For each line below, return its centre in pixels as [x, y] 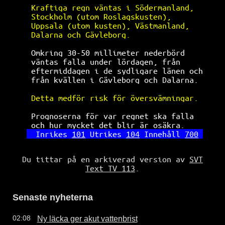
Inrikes [51, 134]
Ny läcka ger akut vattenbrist [87, 218]
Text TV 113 [110, 168]
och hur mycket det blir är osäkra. [117, 125]
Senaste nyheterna [53, 197]
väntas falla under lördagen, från [117, 62]
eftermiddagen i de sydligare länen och [117, 71]
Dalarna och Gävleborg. [117, 34]
